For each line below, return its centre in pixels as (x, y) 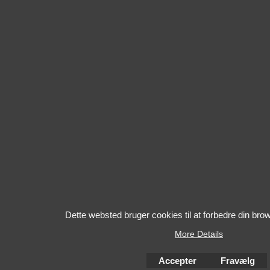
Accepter (177, 261)
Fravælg (237, 261)
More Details (199, 234)
